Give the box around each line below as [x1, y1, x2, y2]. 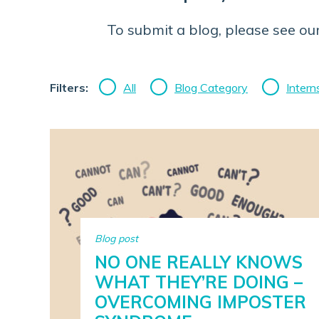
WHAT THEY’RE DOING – [94, 271, 303, 293]
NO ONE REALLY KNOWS [94, 251, 303, 273]
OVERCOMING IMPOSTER [94, 291, 306, 313]
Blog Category [174, 80, 248, 95]
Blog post [94, 232, 138, 245]
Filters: [50, 80, 88, 95]
